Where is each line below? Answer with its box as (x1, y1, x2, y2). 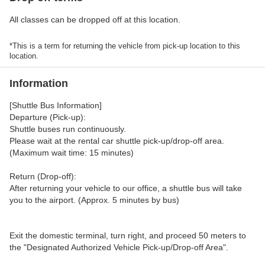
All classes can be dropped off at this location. (9, 15, 180, 24)
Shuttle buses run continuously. (9, 124, 126, 134)
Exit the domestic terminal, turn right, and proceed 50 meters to (9, 231, 246, 240)
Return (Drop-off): (9, 172, 76, 181)
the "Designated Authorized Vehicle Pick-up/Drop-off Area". (9, 243, 228, 252)
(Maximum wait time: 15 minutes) (9, 148, 134, 157)
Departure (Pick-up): (9, 112, 86, 122)
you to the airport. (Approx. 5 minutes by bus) (9, 195, 179, 205)
